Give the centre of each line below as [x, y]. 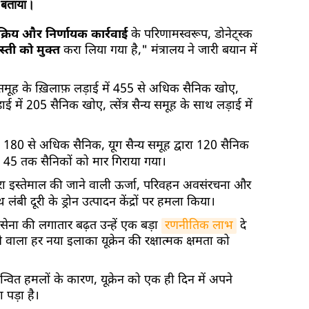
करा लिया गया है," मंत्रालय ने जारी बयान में [160, 50]
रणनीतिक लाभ [199, 226]
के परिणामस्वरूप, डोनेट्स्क [190, 34]
